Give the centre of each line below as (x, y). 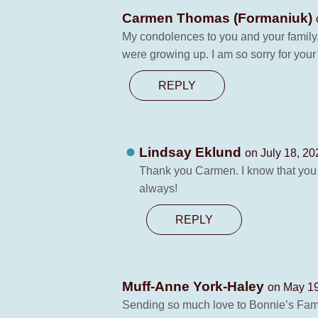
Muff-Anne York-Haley (195, 286)
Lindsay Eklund (192, 152)
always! (158, 188)
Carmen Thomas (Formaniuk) (219, 18)
